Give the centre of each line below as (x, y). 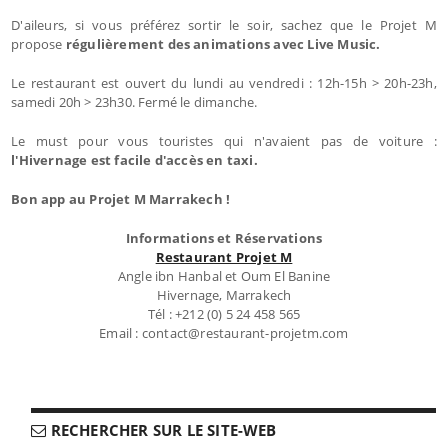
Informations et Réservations (224, 237)
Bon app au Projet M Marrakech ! (121, 198)
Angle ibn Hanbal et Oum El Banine (224, 275)
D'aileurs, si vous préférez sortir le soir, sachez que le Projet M (224, 24)
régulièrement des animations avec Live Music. (221, 43)
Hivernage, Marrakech (224, 294)
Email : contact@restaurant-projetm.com (224, 332)
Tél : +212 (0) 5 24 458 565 (224, 313)
